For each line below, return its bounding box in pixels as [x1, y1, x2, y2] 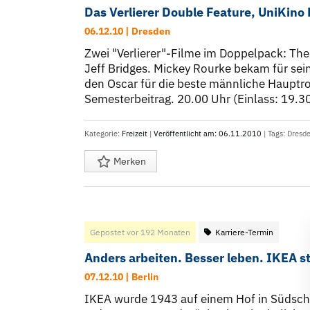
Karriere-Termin [215, 227, 273, 238]
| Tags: [262, 129, 287, 139]
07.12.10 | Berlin [84, 271, 158, 284]
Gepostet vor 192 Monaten [90, 227, 190, 238]
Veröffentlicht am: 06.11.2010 [154, 129, 262, 139]
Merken [111, 155, 146, 168]
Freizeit [122, 129, 147, 139]
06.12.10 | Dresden [84, 25, 170, 38]
